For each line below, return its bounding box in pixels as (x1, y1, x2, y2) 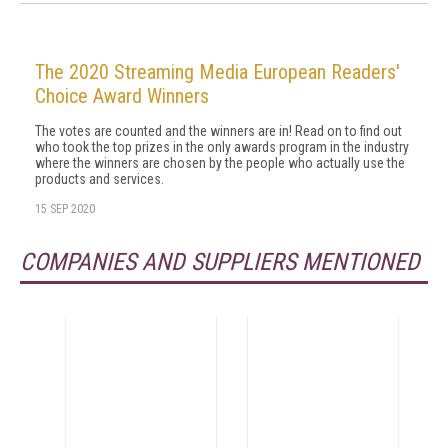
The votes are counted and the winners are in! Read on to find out (35, 123, 402, 139)
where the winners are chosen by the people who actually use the (35, 155, 405, 171)
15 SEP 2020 (35, 202, 95, 216)
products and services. (35, 171, 164, 187)
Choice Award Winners (35, 84, 209, 108)
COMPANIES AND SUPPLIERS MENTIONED (20, 248, 420, 276)
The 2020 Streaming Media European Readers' (35, 60, 400, 84)
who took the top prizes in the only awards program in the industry (35, 139, 409, 155)
